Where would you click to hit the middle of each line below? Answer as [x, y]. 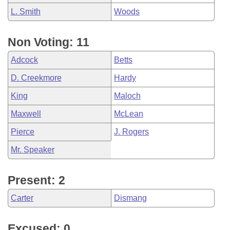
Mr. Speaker [33, 150]
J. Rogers [131, 132]
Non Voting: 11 [49, 42]
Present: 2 [36, 180]
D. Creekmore [36, 78]
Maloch [127, 96]
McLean [129, 114]
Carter [22, 198]
